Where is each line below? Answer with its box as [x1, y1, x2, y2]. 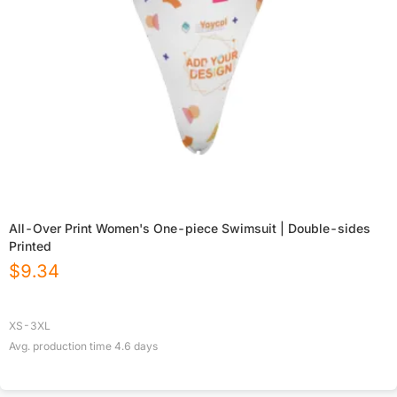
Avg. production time [9, 339, 114, 354]
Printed [9, 238, 51, 254]
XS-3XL [9, 319, 51, 333]
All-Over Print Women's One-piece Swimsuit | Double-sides [9, 221, 370, 237]
